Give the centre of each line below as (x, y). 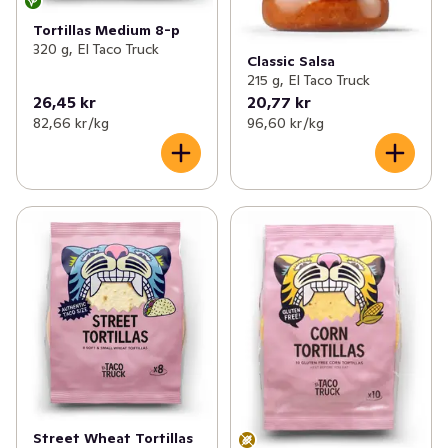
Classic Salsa (290, 60)
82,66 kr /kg (71, 122)
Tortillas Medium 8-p (106, 30)
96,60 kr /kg (285, 122)
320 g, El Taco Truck (96, 49)
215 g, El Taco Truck (308, 79)
